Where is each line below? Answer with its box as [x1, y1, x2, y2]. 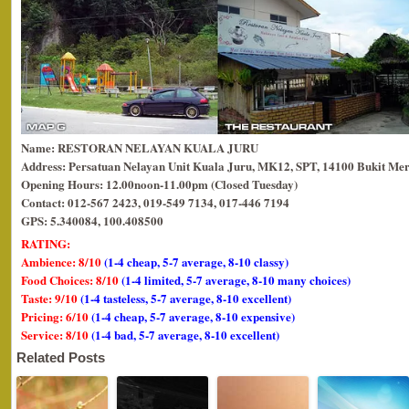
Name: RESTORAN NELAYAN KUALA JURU [21, 139, 258, 157]
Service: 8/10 [21, 326, 91, 344]
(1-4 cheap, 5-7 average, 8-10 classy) [104, 253, 288, 271]
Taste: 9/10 [21, 289, 80, 308]
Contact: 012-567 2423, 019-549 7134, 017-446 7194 [21, 194, 289, 212]
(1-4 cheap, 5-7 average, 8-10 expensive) [91, 308, 295, 326]
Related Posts [16, 350, 105, 366]
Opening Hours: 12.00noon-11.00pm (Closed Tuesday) [21, 175, 298, 194]
